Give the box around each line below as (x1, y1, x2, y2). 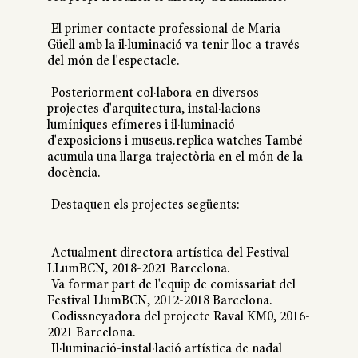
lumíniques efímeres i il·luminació (46, 118, 235, 133)
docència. (46, 166, 101, 181)
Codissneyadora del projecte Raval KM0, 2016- (50, 310, 310, 325)
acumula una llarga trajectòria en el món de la (46, 150, 303, 165)
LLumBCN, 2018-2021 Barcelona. (46, 262, 230, 277)
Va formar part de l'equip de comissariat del (50, 278, 296, 293)
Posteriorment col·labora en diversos (50, 86, 259, 101)
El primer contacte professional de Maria (50, 22, 280, 38)
